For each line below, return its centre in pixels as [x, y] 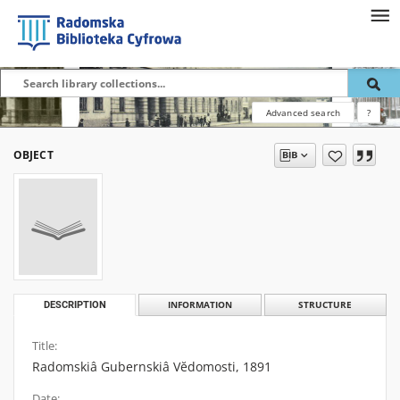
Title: [45, 346]
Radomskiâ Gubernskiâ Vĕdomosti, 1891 [152, 367]
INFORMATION [200, 305]
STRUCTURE [325, 305]
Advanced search [303, 112]
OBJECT [33, 155]
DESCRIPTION [75, 305]
